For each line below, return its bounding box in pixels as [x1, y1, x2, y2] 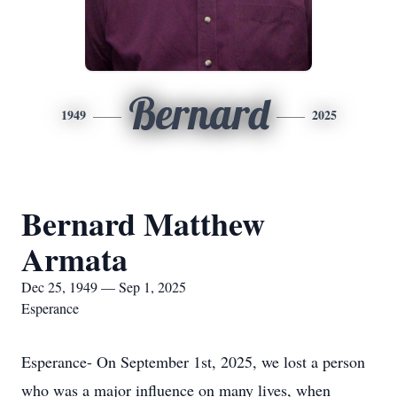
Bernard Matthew [21, 200, 265, 246]
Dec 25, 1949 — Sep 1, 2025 [21, 277, 186, 296]
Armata [21, 236, 128, 282]
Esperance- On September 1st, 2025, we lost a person [21, 351, 365, 372]
